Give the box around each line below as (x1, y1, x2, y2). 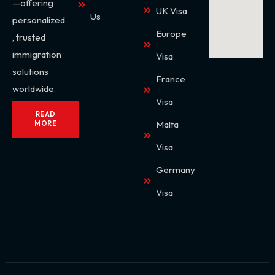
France (156, 72, 185, 85)
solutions (12, 65, 48, 77)
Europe (156, 27, 187, 39)
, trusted (12, 31, 45, 43)
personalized (12, 14, 65, 26)
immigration (12, 48, 61, 60)
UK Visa (156, 4, 187, 17)
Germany (156, 163, 195, 176)
